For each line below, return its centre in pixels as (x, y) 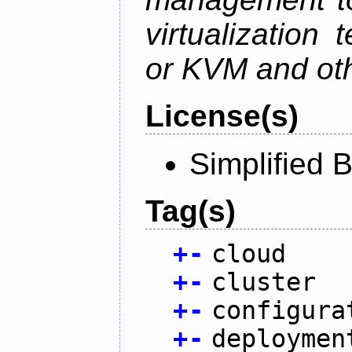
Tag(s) (191, 211)
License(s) (222, 116)
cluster (263, 282)
